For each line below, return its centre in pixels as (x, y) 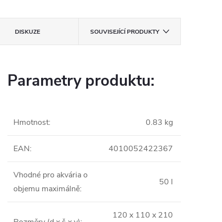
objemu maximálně (47, 189)
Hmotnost (31, 122)
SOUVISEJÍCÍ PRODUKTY (124, 32)
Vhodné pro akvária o (51, 175)
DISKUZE (28, 32)
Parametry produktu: (81, 81)
